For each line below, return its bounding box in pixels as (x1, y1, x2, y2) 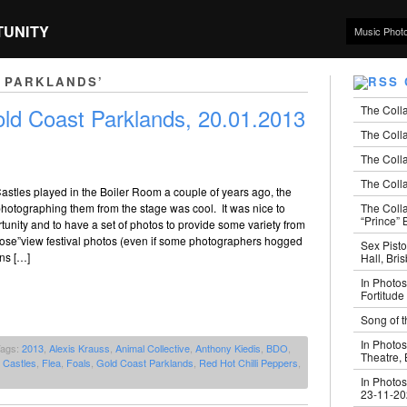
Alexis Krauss (49, 341, 110, 356)
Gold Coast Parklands (96, 355, 194, 371)
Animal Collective (115, 341, 190, 356)
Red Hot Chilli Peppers (199, 355, 298, 371)
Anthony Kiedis (195, 341, 261, 356)
